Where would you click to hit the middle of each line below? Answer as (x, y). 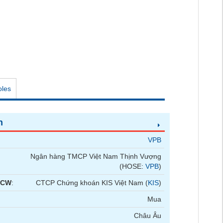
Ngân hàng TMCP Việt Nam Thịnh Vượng (96, 156)
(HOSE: (133, 166)
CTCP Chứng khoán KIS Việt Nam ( (92, 183)
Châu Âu (148, 216)
